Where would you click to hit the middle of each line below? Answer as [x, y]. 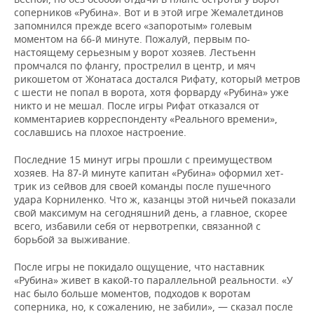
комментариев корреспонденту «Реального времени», [146, 119]
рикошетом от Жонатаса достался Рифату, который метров [157, 79]
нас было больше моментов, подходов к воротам [132, 293]
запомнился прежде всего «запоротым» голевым [133, 26]
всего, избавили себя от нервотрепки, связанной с [137, 226]
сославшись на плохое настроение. [100, 132]
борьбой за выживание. [72, 239]
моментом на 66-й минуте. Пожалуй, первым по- [132, 39]
